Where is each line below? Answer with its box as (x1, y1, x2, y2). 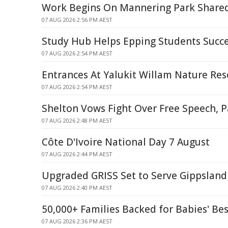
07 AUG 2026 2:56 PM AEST (42, 16, 112, 23)
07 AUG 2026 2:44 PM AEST (42, 150, 112, 158)
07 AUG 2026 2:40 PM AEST (42, 184, 112, 191)
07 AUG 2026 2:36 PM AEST (42, 217, 112, 225)
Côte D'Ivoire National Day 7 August (42, 135, 210, 149)
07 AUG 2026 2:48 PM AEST (42, 117, 112, 124)
